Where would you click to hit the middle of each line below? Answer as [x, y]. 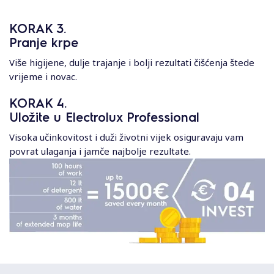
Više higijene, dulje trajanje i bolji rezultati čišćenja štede [132, 63]
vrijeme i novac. [43, 77]
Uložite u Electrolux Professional [104, 117]
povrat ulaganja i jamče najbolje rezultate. [100, 151]
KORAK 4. [38, 103]
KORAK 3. [38, 28]
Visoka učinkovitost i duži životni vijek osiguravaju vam [126, 137]
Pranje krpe [44, 43]
